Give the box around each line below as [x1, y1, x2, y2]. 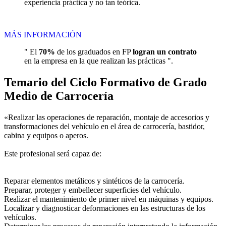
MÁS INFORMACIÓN [4, 30, 82, 39]
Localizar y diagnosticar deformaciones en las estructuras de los [4, 204, 205, 212]
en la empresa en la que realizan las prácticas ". [24, 56, 173, 66]
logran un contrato [133, 47, 197, 56]
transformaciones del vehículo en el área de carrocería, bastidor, [4, 122, 205, 131]
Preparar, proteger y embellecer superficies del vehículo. [4, 186, 182, 194]
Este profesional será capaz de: [4, 149, 101, 158]
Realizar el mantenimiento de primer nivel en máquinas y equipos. [4, 195, 213, 203]
